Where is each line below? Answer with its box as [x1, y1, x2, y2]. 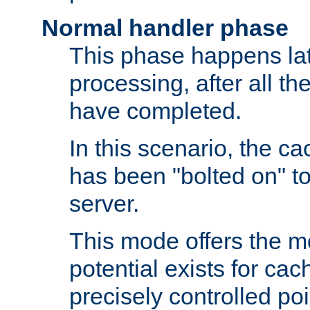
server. [69, 190, 139, 217]
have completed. [69, 98, 241, 125]
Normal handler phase [42, 15, 289, 42]
